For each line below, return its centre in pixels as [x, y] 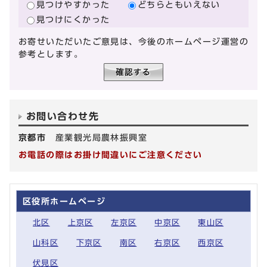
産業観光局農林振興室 [101, 138]
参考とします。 [51, 54]
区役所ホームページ [64, 201]
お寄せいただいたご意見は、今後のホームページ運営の [134, 42]
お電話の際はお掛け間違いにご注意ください [111, 155]
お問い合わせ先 [63, 117]
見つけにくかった [73, 19]
